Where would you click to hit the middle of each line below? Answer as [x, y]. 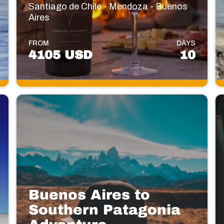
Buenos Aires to [89, 194]
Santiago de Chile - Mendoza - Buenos [108, 6]
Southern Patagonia [104, 209]
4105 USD [60, 55]
